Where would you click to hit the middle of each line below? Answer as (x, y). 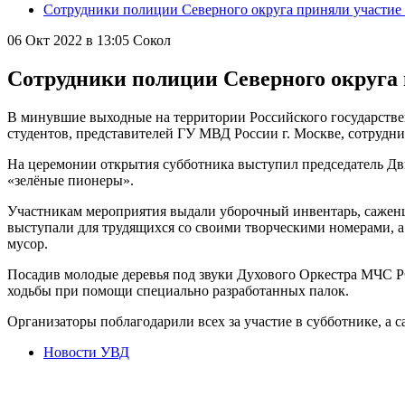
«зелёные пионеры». (71, 180)
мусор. (28, 243)
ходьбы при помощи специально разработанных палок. (178, 290)
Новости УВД (86, 352)
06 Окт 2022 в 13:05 (68, 40)
